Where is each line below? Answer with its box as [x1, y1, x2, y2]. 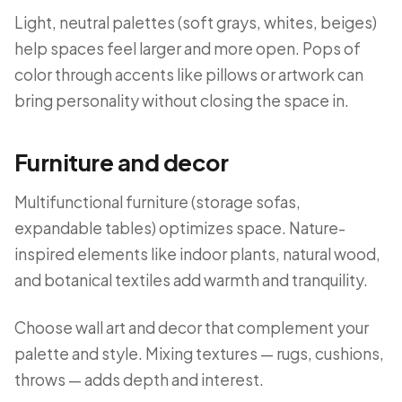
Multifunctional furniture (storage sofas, [14, 192, 301, 212]
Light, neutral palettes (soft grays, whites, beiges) [14, 13, 377, 32]
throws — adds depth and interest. [14, 370, 264, 389]
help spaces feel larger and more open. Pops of [14, 39, 361, 58]
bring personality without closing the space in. [14, 91, 349, 110]
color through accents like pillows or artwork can [14, 65, 363, 84]
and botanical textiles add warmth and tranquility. [14, 270, 368, 290]
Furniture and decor [14, 147, 229, 177]
